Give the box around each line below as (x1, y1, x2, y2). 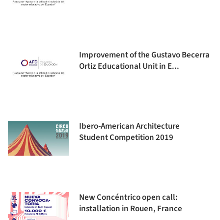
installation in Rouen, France (79, 203, 182, 215)
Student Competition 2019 (79, 132, 173, 143)
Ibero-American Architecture (79, 120, 180, 132)
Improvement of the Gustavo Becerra (79, 49, 210, 61)
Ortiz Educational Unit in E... (79, 60, 179, 72)
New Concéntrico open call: (79, 192, 178, 203)
